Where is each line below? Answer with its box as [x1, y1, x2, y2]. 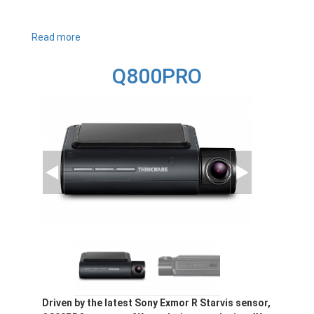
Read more [32, 32, 81, 43]
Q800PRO [112, 64, 202, 89]
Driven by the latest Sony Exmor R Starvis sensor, [42, 297, 271, 309]
